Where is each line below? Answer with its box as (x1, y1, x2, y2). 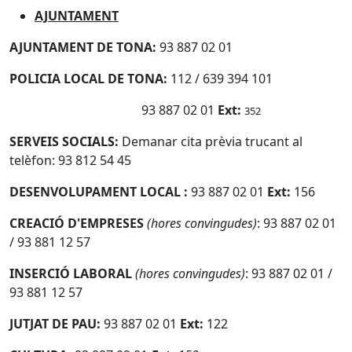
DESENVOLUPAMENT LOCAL (9, 183, 184, 200)
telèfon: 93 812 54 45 (9, 152, 134, 169)
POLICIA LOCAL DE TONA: (9, 70, 167, 87)
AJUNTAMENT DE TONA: (9, 38, 156, 56)
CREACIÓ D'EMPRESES (9, 214, 144, 232)
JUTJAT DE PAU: (9, 315, 101, 332)
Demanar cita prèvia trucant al (122, 133, 302, 150)
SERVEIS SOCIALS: (9, 133, 122, 150)
